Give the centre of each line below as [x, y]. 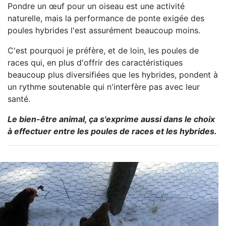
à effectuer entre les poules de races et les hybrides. [112, 131]
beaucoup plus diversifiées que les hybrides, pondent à [113, 75]
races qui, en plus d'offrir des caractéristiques [95, 63]
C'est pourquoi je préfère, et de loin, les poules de [103, 50]
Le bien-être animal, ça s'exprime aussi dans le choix [111, 119]
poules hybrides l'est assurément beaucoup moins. [104, 30]
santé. [19, 99]
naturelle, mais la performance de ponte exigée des [106, 18]
